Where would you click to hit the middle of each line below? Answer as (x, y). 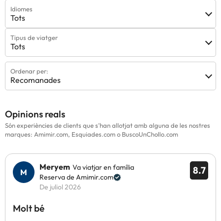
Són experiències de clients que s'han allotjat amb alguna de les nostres (108, 125)
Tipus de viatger (34, 37)
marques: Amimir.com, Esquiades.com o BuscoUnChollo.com (92, 134)
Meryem (55, 167)
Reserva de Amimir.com (76, 177)
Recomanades (36, 80)
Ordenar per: (29, 71)
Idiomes (21, 9)
